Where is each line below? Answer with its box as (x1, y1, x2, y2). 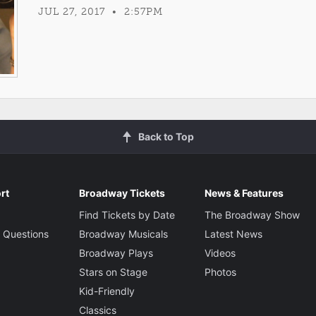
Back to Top (138, 130, 194, 142)
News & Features (204, 186, 284, 199)
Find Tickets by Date (78, 208, 175, 221)
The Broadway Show (204, 208, 300, 221)
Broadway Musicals (78, 227, 168, 240)
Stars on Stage (78, 265, 147, 278)
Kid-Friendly (78, 284, 135, 297)
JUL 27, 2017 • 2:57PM (38, 6, 164, 18)
